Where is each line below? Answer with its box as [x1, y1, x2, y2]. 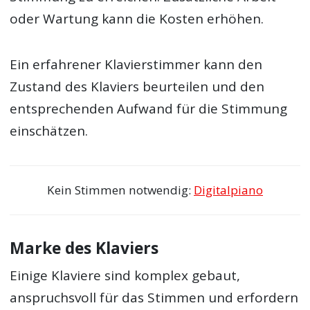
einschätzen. [10, 121, 89, 140]
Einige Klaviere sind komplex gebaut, [10, 266, 241, 284]
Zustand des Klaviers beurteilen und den [10, 77, 265, 95]
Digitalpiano [194, 181, 263, 198]
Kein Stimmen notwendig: [47, 181, 194, 198]
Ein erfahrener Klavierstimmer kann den [10, 55, 263, 73]
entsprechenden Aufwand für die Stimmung [10, 99, 288, 118]
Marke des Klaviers [10, 237, 159, 259]
